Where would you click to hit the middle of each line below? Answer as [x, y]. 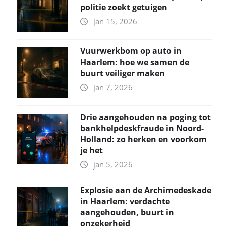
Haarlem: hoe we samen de [135, 62]
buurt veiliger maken [123, 73]
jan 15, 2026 [115, 21]
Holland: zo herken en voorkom [144, 139]
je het [92, 151]
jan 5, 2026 [113, 165]
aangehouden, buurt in [127, 213]
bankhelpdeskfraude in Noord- [142, 128]
